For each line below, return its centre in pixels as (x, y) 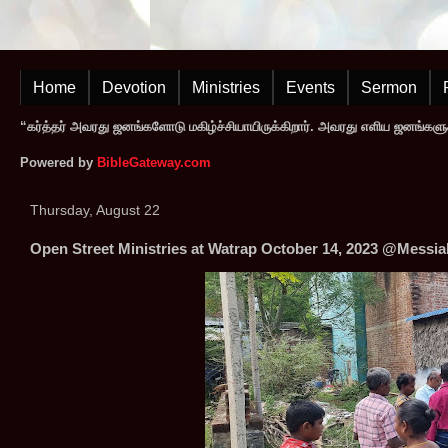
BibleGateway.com (154, 162)
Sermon (389, 87)
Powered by (58, 162)
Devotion (134, 87)
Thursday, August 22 (95, 210)
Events (310, 87)
